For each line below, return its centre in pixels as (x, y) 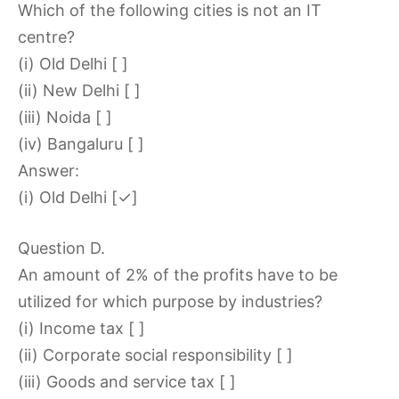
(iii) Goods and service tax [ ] (127, 382)
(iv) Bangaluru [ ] (81, 144)
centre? (46, 37)
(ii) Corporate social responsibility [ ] (155, 355)
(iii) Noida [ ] (65, 117)
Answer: (49, 171)
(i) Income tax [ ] (81, 328)
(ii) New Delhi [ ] (79, 90)
